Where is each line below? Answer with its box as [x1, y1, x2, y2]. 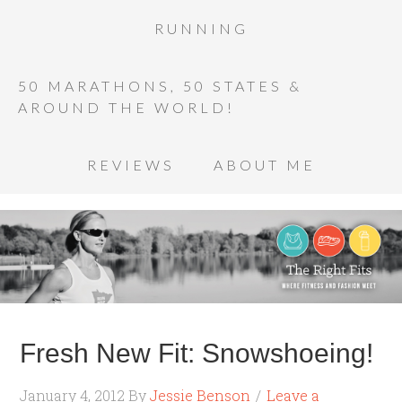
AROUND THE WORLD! [18, 99, 235, 116]
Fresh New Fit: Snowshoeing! [20, 338, 374, 368]
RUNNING [153, 20, 249, 37]
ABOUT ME [213, 156, 316, 173]
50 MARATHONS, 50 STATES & [18, 77, 302, 94]
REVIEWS [86, 156, 175, 173]
